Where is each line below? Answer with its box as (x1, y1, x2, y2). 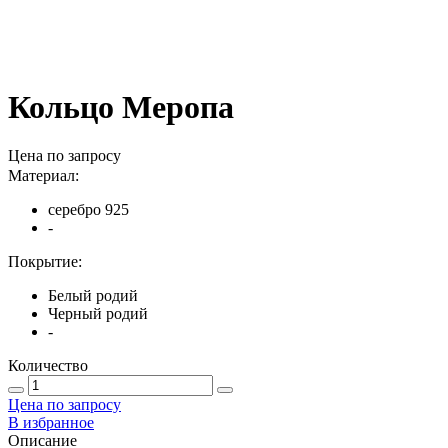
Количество (8, 357, 88, 375)
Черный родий (48, 305, 148, 323)
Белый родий (48, 287, 138, 305)
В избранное (8, 414, 94, 432)
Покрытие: (8, 253, 82, 271)
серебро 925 (48, 201, 129, 219)
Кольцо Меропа (8, 88, 234, 125)
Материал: (8, 167, 79, 185)
